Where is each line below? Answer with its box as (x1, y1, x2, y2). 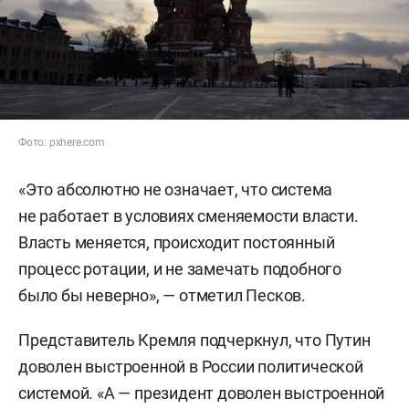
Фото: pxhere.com (18, 136, 105, 150)
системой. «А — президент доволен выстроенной (18, 383, 385, 404)
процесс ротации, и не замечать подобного (18, 259, 341, 279)
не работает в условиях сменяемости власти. (18, 206, 359, 226)
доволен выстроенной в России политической (18, 357, 363, 377)
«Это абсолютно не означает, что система (18, 180, 333, 200)
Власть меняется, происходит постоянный (18, 233, 335, 253)
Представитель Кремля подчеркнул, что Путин (18, 330, 371, 351)
